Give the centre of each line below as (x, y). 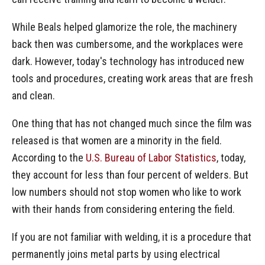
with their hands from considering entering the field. (123, 209)
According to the (49, 158)
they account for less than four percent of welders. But (130, 175)
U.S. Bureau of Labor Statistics (151, 158)
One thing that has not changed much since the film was (132, 124)
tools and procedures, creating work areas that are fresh (132, 79)
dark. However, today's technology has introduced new (128, 62)
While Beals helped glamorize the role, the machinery (125, 27)
